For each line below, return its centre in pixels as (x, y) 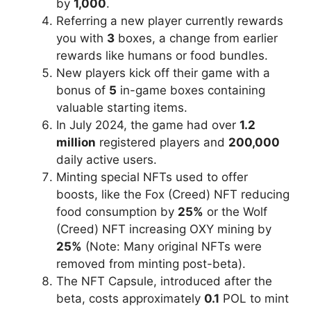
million (76, 143)
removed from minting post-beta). (151, 264)
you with (82, 39)
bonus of (83, 91)
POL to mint (254, 299)
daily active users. (107, 160)
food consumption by (117, 212)
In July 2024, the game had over (148, 125)
